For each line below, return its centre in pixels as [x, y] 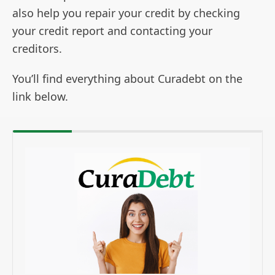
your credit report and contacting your [112, 30]
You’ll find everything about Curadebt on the [127, 78]
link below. [40, 96]
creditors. [37, 48]
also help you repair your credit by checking [126, 13]
